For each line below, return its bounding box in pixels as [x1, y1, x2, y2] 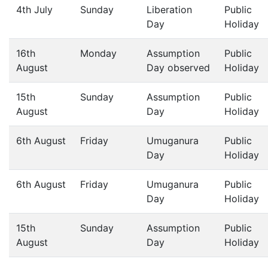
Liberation [147, 4, 192, 16]
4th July [16, 4, 53, 16]
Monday [80, 47, 117, 59]
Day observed [147, 62, 210, 74]
